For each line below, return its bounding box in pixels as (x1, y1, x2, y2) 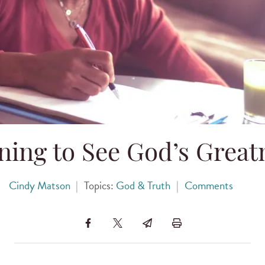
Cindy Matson (8, 176, 70, 194)
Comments (184, 176, 233, 194)
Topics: (84, 176, 116, 194)
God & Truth (116, 176, 170, 194)
